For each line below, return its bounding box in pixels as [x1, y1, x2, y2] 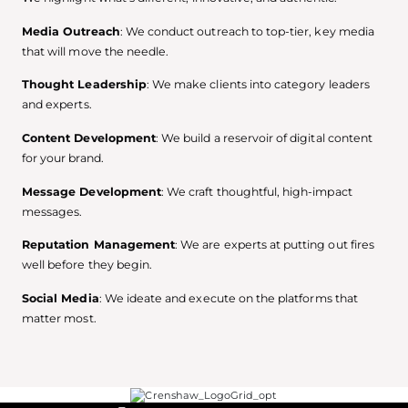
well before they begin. [22, 258, 153, 272]
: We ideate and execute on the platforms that [98, 291, 358, 305]
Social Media [22, 291, 99, 305]
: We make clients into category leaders [146, 77, 370, 92]
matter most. [22, 311, 97, 325]
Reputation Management [22, 238, 176, 252]
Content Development [22, 131, 156, 145]
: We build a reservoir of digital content [155, 131, 373, 145]
